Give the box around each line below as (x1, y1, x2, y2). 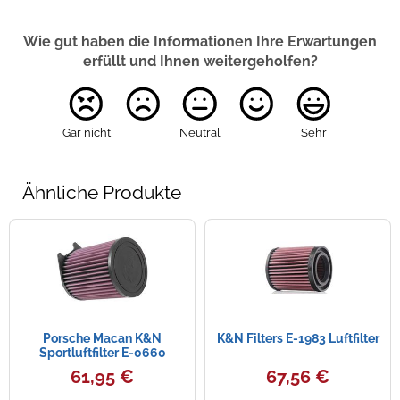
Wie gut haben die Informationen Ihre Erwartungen (23, 33, 377, 51)
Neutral (179, 126, 221, 140)
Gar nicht (62, 126, 111, 140)
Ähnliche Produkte (22, 180, 181, 204)
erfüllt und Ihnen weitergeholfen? (82, 53, 318, 71)
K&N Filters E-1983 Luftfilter (216, 331, 379, 346)
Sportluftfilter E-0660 (38, 346, 166, 361)
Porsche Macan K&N (43, 331, 162, 346)
